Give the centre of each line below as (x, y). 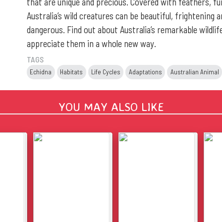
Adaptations (145, 72)
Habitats (72, 72)
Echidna (41, 72)
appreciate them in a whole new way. (91, 43)
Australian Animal (194, 72)
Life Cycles (106, 72)
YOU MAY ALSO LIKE (111, 107)
